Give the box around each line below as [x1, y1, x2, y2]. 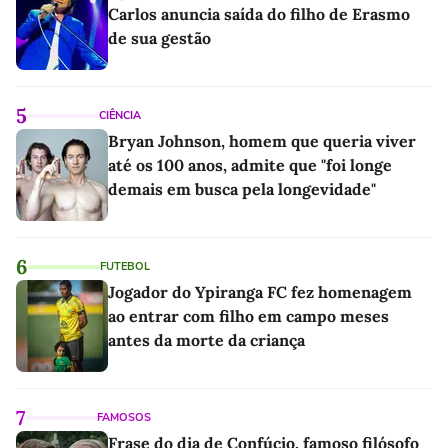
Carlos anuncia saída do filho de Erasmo [108, 3, 410, 24]
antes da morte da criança [108, 329, 305, 350]
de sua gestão [108, 27, 211, 48]
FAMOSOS [97, 409, 151, 425]
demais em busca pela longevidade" [108, 178, 376, 199]
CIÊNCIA [99, 107, 141, 123]
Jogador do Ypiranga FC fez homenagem [108, 281, 412, 302]
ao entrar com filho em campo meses [108, 305, 389, 326]
